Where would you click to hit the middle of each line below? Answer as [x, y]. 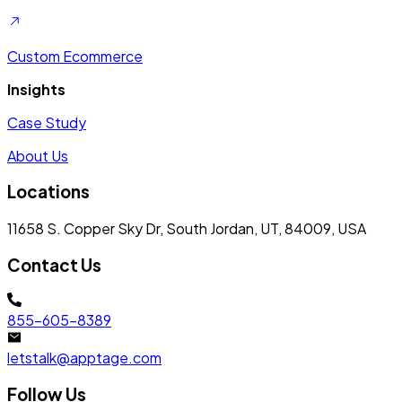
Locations [48, 192]
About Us [38, 155]
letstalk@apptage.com [84, 358]
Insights [36, 89]
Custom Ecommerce [75, 56]
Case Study [47, 122]
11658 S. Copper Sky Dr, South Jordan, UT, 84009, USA [187, 228]
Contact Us [54, 265]
